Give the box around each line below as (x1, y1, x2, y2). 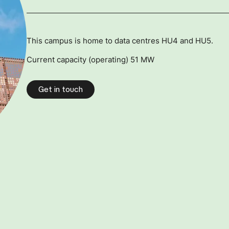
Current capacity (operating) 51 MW (26, 55, 154, 65)
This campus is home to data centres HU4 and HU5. (26, 35, 213, 45)
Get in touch (38, 85, 83, 94)
